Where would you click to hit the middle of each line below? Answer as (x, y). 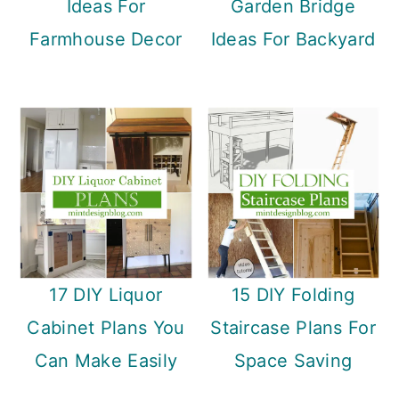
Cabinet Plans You (106, 327)
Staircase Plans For (293, 327)
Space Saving (293, 360)
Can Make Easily (106, 360)
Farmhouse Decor (106, 39)
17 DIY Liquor (106, 294)
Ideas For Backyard (293, 39)
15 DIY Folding (293, 294)
